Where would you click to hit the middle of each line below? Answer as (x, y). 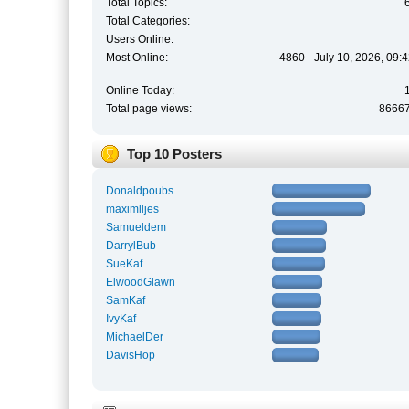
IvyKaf (121, 319)
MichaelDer (134, 337)
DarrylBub (131, 246)
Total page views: (148, 108)
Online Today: (140, 90)
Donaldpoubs (139, 191)
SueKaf (124, 264)
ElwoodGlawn (140, 283)
